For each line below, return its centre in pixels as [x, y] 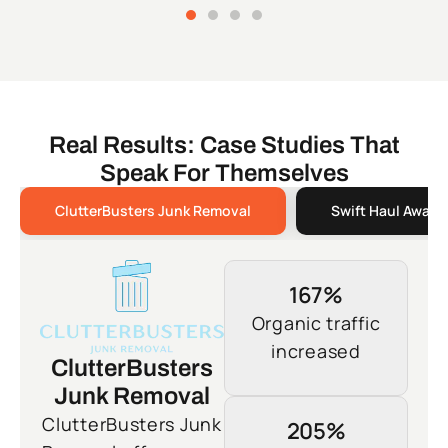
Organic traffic [316, 323]
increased [316, 351]
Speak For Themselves [224, 173]
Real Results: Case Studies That [224, 145]
